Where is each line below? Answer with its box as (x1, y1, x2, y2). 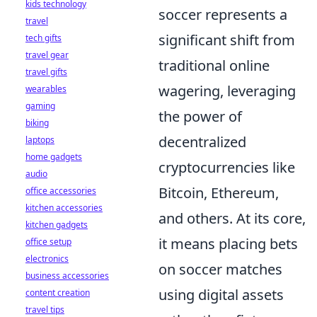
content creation (25, 287, 90, 299)
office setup (25, 236, 71, 248)
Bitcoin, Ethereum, (158, 183, 279, 202)
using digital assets (158, 284, 284, 304)
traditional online (158, 55, 270, 75)
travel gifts (25, 66, 67, 78)
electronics (25, 253, 69, 265)
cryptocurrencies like (158, 157, 295, 177)
